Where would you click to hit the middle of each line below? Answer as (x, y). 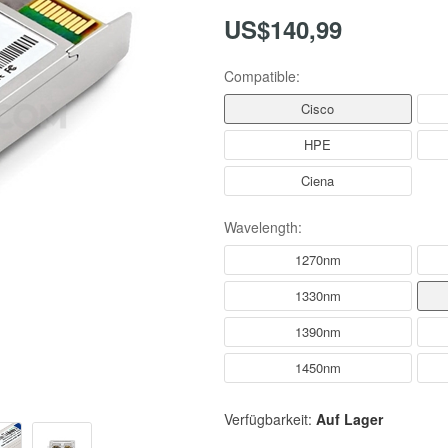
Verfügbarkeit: (268, 418)
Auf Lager (349, 418)
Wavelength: (263, 227)
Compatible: (262, 76)
